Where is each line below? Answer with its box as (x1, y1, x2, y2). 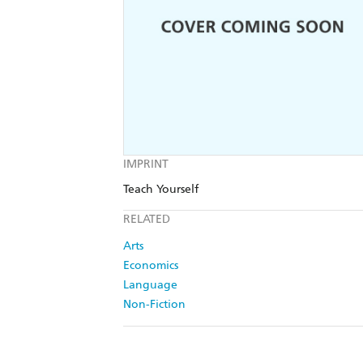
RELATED (123, 212, 170, 227)
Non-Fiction (123, 297, 186, 312)
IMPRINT (123, 157, 169, 172)
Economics (123, 258, 178, 273)
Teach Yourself (123, 182, 199, 197)
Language (123, 278, 177, 293)
